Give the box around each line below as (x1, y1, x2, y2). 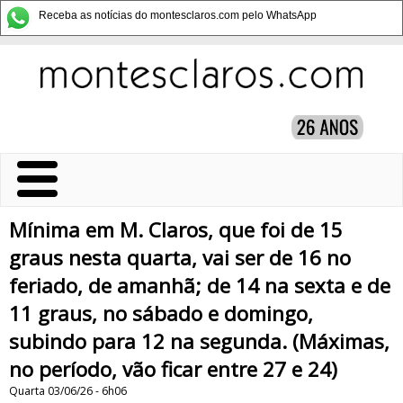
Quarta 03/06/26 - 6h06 (9, 383, 127, 399)
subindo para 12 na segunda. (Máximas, (9, 327, 390, 355)
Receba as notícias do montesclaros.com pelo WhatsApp (39, 9, 317, 22)
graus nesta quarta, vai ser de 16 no (9, 244, 351, 272)
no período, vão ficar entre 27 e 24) (9, 355, 337, 383)
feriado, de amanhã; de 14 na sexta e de (9, 272, 390, 300)
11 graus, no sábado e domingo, (9, 300, 313, 327)
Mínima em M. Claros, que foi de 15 (9, 216, 343, 244)
